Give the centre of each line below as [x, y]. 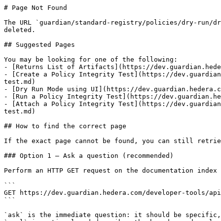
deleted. [20, 30]
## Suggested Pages [39, 45]
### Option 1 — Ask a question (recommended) [89, 156]
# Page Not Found [36, 8]
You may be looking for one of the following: [91, 59]
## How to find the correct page [65, 126]
